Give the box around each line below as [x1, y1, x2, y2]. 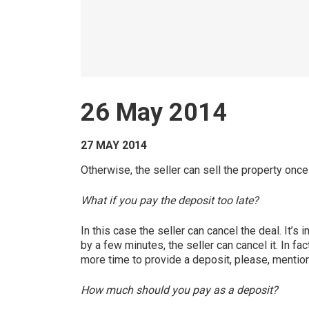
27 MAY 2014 [81, 139, 147, 152]
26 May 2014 [81, 98, 227, 127]
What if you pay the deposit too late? [81, 194, 259, 207]
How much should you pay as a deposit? [81, 283, 278, 297]
